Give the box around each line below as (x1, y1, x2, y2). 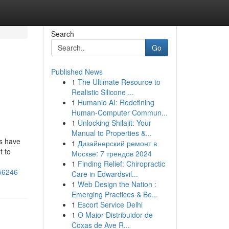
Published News (51, 66, 103, 77)
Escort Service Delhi (77, 199, 143, 210)
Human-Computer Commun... (71, 107, 168, 118)
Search (51, 29, 74, 39)
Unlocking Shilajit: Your (77, 118, 151, 128)
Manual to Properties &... (71, 128, 152, 138)
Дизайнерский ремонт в (77, 138, 157, 148)
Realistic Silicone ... (71, 87, 134, 97)
